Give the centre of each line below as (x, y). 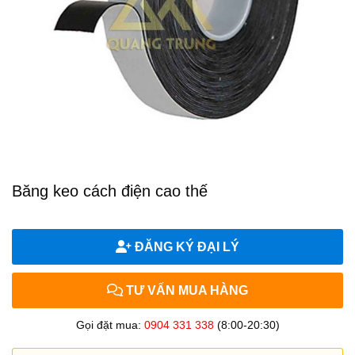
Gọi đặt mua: (110, 325)
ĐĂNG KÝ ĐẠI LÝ (185, 247)
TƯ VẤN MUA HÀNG (185, 290)
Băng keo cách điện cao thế (110, 191)
